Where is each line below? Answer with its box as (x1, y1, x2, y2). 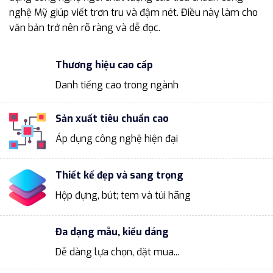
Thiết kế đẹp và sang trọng (55, 169, 183, 182)
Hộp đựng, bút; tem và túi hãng (55, 189, 191, 202)
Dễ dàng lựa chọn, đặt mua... (55, 246, 179, 259)
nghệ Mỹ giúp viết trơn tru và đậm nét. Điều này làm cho (9, 6, 258, 19)
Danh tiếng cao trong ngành (55, 78, 179, 91)
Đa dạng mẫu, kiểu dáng (55, 225, 169, 239)
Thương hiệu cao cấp (55, 58, 153, 71)
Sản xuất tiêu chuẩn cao (55, 112, 169, 125)
